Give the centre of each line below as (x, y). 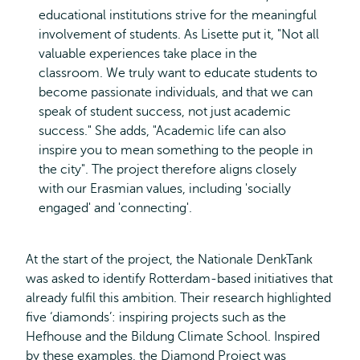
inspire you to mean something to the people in (176, 150)
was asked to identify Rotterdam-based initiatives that (179, 278)
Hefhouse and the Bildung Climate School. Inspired (173, 336)
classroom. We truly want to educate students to (178, 73)
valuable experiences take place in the (148, 53)
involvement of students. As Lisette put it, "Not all (179, 34)
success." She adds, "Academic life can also (162, 131)
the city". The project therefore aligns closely (168, 169)
